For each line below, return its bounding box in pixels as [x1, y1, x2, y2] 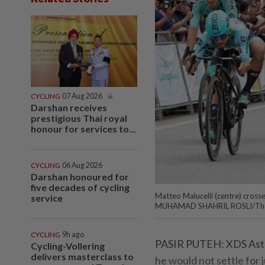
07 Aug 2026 [62, 91, 102, 101]
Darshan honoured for [31, 170, 129, 182]
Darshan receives [31, 101, 107, 113]
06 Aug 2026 [62, 160, 102, 170]
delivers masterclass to [31, 250, 134, 262]
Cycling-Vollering [31, 240, 105, 251]
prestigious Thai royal [31, 112, 127, 124]
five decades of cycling [31, 181, 130, 193]
